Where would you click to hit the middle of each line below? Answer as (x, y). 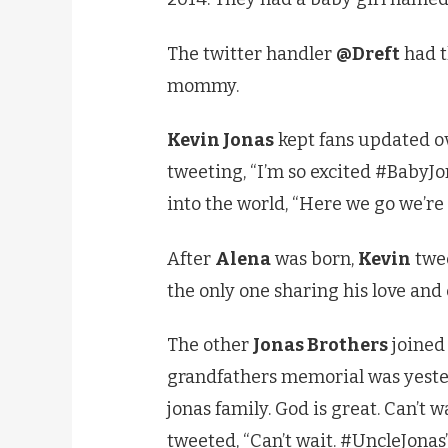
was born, (314, 258)
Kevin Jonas (220, 140)
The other (210, 345)
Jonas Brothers (320, 345)
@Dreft (368, 53)
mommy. (203, 85)
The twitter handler (251, 53)
